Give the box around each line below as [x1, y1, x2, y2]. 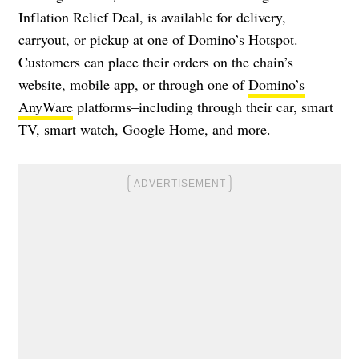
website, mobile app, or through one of [18, 74, 248, 94]
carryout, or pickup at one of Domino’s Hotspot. [18, 29, 298, 49]
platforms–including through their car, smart [73, 96, 333, 116]
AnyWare [18, 96, 73, 116]
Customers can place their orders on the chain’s [18, 51, 293, 71]
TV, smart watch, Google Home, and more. [18, 119, 271, 139]
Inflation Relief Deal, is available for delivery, [18, 6, 286, 26]
